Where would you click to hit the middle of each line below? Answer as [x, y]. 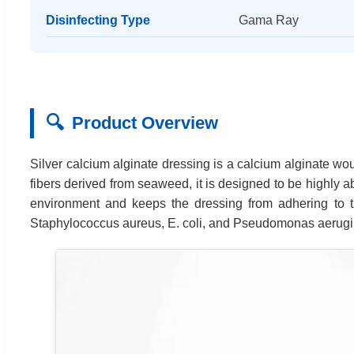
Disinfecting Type [98, 20]
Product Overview [145, 123]
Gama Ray [268, 20]
